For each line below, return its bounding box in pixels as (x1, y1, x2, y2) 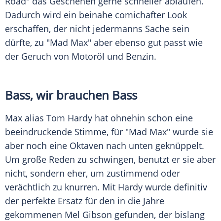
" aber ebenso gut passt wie (88, 37, 203, 49)
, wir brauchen (30, 87, 112, 104)
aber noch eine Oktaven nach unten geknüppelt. (5, 140, 204, 152)
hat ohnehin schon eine (92, 112, 193, 124)
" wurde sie (167, 126, 213, 138)
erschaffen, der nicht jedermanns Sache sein (5, 23, 189, 35)
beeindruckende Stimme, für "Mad (5, 126, 149, 138)
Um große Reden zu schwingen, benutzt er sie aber (5, 153, 216, 166)
